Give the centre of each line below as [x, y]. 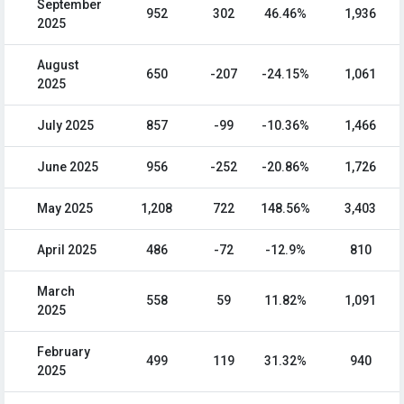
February [64, 352]
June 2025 [68, 167]
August [58, 65]
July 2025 [65, 126]
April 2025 [67, 250]
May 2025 [65, 209]
